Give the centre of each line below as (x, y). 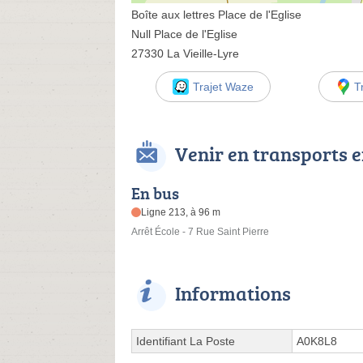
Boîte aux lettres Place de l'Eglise (216, 15)
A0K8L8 (317, 342)
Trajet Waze (223, 87)
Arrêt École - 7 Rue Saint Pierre (200, 232)
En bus (155, 193)
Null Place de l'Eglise (184, 34)
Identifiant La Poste (186, 342)
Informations (233, 293)
